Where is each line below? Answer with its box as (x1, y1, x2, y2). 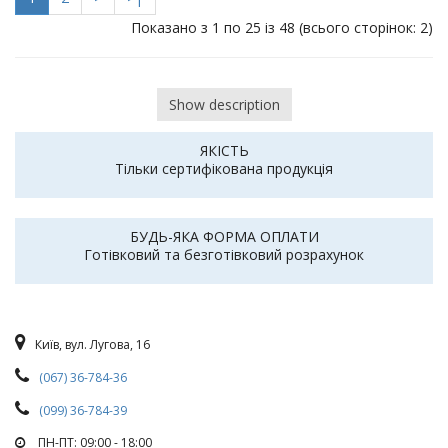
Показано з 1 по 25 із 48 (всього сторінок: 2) (131, 18, 433, 38)
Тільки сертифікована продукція (115, 158, 333, 178)
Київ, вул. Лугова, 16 (35, 335, 150, 353)
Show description (168, 94, 280, 114)
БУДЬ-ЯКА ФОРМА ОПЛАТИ (129, 226, 319, 246)
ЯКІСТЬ (199, 140, 249, 160)
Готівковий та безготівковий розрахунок (84, 244, 364, 264)
